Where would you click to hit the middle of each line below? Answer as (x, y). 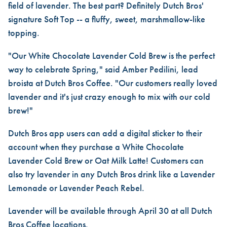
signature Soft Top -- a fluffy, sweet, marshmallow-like (107, 19)
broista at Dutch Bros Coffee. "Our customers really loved (113, 83)
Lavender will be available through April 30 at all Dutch (110, 211)
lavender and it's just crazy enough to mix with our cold (109, 97)
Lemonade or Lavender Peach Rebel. (76, 188)
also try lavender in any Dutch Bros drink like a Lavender (111, 174)
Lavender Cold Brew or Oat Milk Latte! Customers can (106, 160)
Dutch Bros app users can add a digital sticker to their (105, 133)
